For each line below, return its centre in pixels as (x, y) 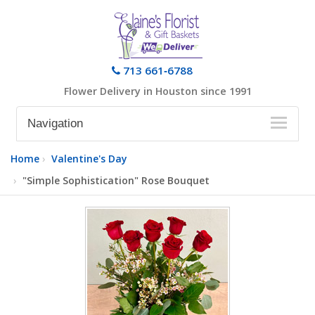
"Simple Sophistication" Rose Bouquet (116, 180)
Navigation (56, 123)
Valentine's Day (89, 159)
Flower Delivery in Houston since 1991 (157, 91)
